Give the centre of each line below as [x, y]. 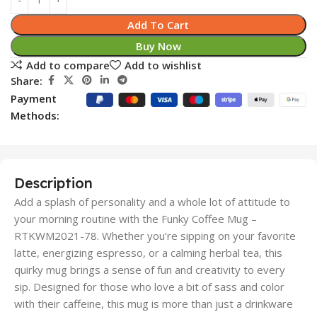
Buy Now [158, 46]
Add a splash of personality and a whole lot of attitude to [152, 202]
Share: [27, 80]
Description [53, 183]
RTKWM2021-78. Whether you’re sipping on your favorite [155, 236]
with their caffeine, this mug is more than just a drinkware [154, 304]
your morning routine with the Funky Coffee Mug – [136, 219]
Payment [34, 99]
